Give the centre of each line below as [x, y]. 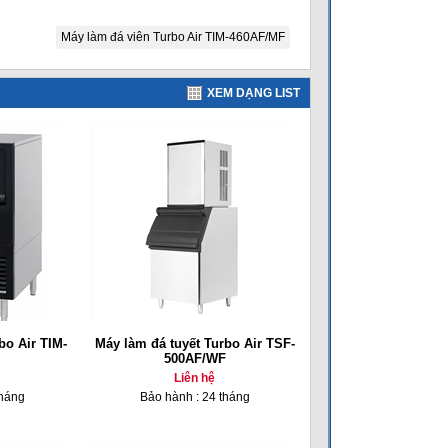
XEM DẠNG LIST [253, 93]
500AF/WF [194, 358]
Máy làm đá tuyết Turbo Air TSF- [194, 343]
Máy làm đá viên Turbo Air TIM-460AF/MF [173, 37]
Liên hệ [194, 378]
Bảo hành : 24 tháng [194, 397]
